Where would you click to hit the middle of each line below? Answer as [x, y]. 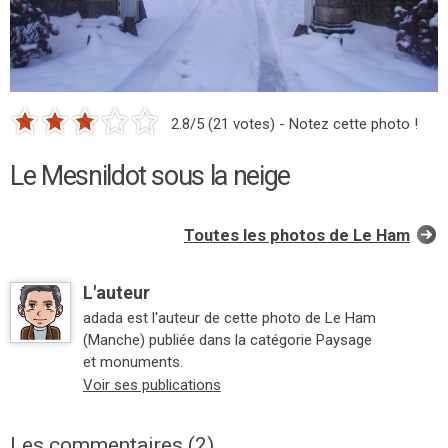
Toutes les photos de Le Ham [297, 235]
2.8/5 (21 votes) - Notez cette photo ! [294, 124]
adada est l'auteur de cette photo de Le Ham [229, 318]
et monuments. [132, 362]
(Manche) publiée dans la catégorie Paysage [227, 340]
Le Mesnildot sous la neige [150, 176]
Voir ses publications [151, 385]
